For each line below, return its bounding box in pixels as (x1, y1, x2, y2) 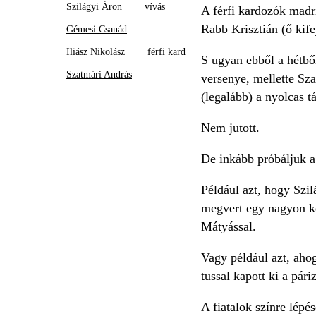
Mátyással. (200, 219, 260, 233)
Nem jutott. (200, 120, 263, 135)
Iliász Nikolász (66, 46, 125, 57)
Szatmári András (66, 68, 132, 80)
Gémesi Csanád (66, 23, 127, 35)
